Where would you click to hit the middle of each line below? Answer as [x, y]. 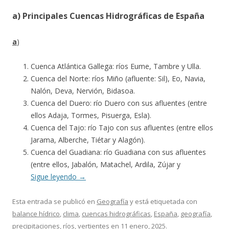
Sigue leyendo [55, 177]
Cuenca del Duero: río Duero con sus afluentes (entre [119, 103]
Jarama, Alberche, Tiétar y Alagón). [88, 140]
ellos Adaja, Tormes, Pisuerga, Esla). [91, 115]
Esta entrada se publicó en [54, 201]
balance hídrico [36, 214]
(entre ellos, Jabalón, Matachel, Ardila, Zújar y [106, 164]
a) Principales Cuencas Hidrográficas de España [108, 16]
